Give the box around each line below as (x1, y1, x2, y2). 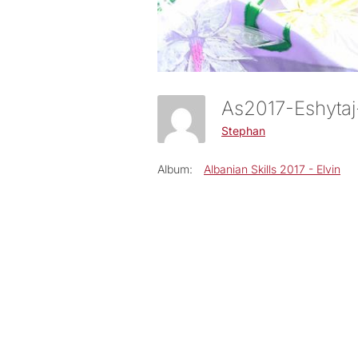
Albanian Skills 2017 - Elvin (204, 161, 340, 176)
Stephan (221, 124, 265, 138)
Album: (157, 161, 193, 176)
